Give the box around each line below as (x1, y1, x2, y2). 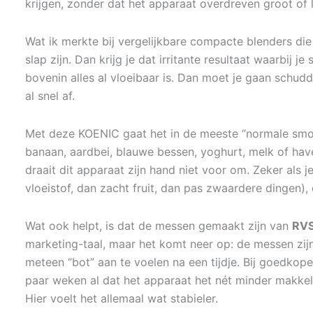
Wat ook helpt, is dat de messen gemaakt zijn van (25, 219, 292, 233)
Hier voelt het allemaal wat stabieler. (25, 291, 218, 305)
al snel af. (25, 89, 75, 103)
